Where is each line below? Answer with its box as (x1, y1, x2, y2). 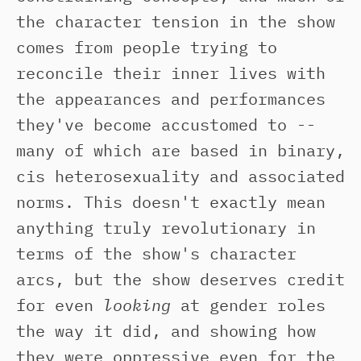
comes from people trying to (16, 36, 277, 58)
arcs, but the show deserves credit (16, 268, 345, 290)
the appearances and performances (16, 88, 326, 110)
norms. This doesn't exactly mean (16, 191, 326, 213)
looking (103, 294, 171, 316)
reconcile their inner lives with (16, 62, 326, 84)
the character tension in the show (16, 10, 335, 32)
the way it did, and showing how (16, 320, 316, 342)
